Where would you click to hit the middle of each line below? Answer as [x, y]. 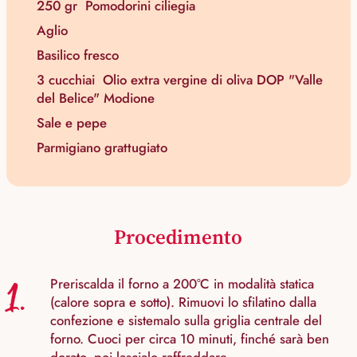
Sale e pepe [72, 123]
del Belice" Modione [96, 98]
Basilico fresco [78, 55]
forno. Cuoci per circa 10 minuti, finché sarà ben [190, 339]
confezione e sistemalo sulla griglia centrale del [186, 321]
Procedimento [178, 237]
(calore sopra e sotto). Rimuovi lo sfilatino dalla [183, 302]
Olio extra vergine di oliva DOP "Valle [213, 80]
